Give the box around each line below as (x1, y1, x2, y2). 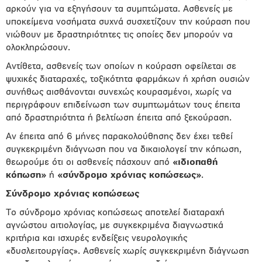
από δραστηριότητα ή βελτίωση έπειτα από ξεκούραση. (6, 113, 232, 123)
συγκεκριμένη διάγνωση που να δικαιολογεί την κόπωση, (6, 145, 242, 154)
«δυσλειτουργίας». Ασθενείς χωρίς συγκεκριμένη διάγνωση (6, 247, 249, 256)
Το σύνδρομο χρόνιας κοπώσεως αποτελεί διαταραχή (6, 208, 225, 218)
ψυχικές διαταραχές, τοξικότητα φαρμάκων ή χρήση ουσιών (6, 75, 250, 84)
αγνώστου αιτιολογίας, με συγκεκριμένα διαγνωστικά (6, 221, 223, 230)
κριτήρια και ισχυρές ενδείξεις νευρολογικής (6, 234, 187, 243)
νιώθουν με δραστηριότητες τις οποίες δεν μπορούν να (6, 30, 233, 40)
